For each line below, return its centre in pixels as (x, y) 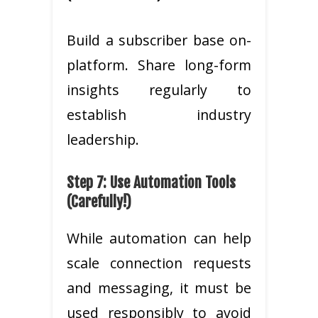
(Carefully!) (99, 201)
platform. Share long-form (159, 65)
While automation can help (159, 238)
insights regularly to (159, 89)
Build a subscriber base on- (159, 40)
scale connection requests (159, 263)
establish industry (159, 114)
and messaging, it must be (159, 287)
